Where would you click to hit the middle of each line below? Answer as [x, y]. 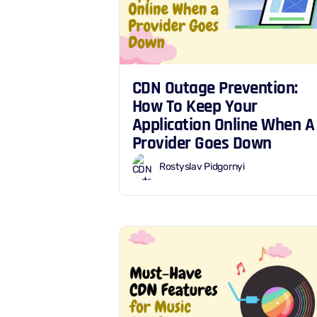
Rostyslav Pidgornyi [202, 166]
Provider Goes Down [202, 144]
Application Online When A [223, 125]
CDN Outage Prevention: [215, 88]
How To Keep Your [195, 107]
